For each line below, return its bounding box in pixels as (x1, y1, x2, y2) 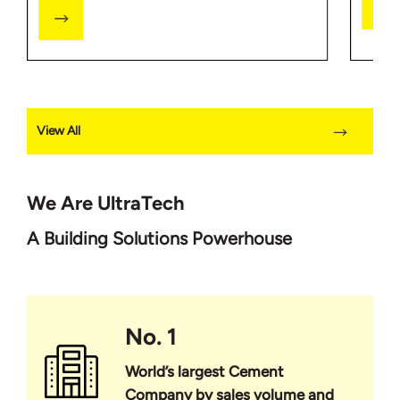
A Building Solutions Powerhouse (27, 227, 292, 249)
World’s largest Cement (125, 362, 284, 381)
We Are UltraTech (27, 190, 185, 215)
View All (37, 122, 80, 138)
